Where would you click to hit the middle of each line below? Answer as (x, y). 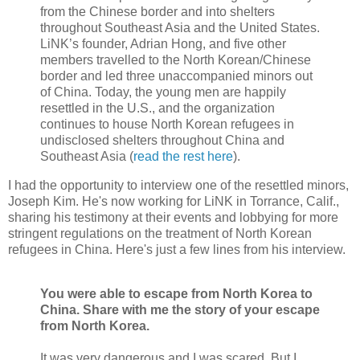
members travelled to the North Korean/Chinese (176, 59)
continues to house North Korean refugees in (167, 124)
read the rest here (183, 156)
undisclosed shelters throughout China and (162, 140)
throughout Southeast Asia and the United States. (180, 27)
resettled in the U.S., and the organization (157, 108)
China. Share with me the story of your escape (180, 310)
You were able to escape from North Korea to (176, 294)
